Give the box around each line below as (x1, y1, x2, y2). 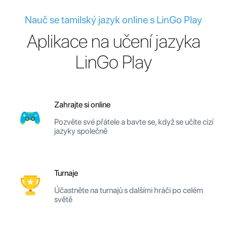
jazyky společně (54, 126, 107, 136)
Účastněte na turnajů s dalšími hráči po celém (54, 185, 203, 195)
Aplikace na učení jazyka (26, 30, 201, 52)
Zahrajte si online (54, 99, 110, 109)
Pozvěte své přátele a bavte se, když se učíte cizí (54, 117, 213, 127)
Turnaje (54, 168, 78, 178)
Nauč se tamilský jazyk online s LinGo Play (25, 13, 202, 26)
